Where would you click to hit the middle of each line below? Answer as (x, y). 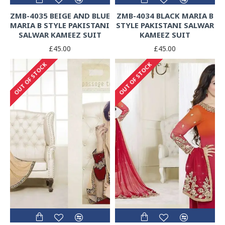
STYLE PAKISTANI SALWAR (165, 25)
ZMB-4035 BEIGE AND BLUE (60, 16)
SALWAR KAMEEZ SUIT (60, 35)
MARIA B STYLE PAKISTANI (60, 25)
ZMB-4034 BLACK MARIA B (165, 16)
